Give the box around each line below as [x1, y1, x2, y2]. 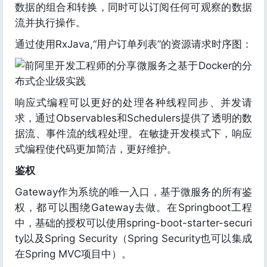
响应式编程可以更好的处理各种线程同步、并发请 [15, 97, 252, 108]
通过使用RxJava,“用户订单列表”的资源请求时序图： [15, 38, 252, 50]
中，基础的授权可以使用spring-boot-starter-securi [15, 217, 252, 229]
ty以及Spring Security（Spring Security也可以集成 [15, 232, 252, 244]
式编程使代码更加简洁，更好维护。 [15, 143, 177, 155]
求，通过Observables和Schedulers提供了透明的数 [15, 112, 252, 124]
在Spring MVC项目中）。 [15, 248, 132, 260]
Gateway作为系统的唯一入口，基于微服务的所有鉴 [15, 186, 252, 198]
